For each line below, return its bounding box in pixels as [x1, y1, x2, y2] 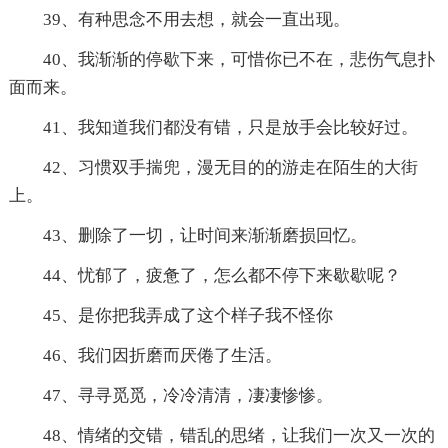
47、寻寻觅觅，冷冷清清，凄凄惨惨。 [42, 386, 333, 406]
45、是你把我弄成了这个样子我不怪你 [42, 306, 333, 326]
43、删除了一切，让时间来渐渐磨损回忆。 [42, 226, 367, 246]
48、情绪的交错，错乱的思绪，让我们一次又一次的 [42, 426, 435, 446]
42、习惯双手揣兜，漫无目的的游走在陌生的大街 [42, 158, 418, 178]
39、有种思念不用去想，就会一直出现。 [42, 10, 350, 30]
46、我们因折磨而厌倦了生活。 [42, 346, 282, 366]
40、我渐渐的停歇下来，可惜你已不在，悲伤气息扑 [42, 50, 435, 70]
